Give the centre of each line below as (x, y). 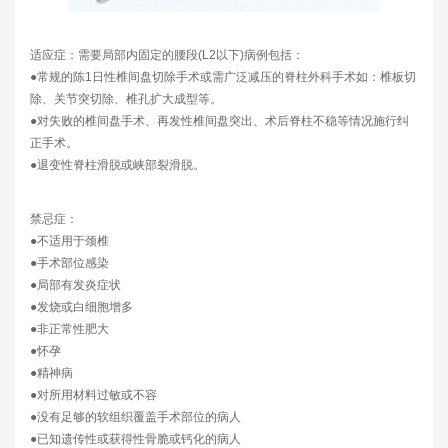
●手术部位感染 (69, 263)
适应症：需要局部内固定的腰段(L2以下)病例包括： (167, 55)
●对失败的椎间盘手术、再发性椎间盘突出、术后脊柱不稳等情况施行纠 (219, 121)
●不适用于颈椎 (69, 241)
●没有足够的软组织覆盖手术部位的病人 (135, 417)
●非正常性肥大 (69, 329)
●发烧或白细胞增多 (81, 307)
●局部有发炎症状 (75, 285)
